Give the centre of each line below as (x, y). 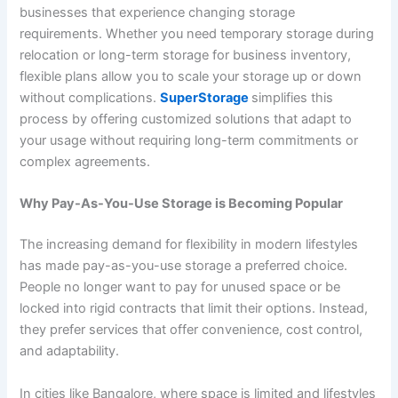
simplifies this (293, 98)
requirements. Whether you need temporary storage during (197, 34)
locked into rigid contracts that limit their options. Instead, (194, 309)
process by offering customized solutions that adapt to (186, 119)
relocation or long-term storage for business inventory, (186, 56)
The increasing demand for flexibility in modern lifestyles (189, 245)
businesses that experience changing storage (158, 13)
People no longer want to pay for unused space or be (180, 287)
